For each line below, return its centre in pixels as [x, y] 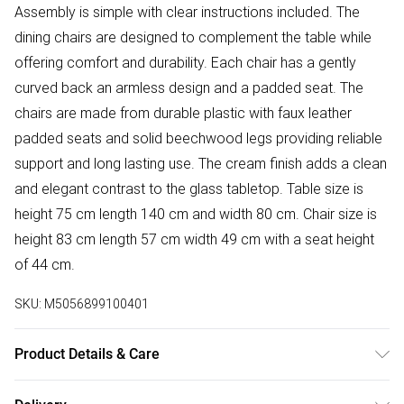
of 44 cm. [45, 265]
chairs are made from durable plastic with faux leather [183, 113]
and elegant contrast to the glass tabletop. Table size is [189, 189]
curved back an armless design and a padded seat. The [189, 88]
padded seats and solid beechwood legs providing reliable [198, 138]
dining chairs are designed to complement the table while [193, 37]
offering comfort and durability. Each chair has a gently [185, 63]
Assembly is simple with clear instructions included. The [187, 12]
